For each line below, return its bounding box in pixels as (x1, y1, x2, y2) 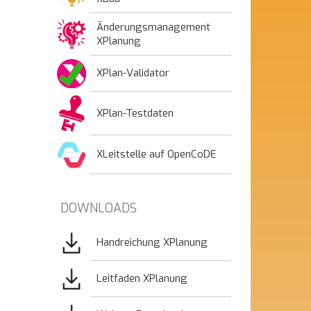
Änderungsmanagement (96, 20, 210, 34)
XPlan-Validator (96, 66, 169, 80)
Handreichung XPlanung (96, 235, 208, 249)
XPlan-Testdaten (96, 106, 174, 120)
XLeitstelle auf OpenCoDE (96, 147, 216, 161)
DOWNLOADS (60, 200, 137, 217)
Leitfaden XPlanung (96, 271, 187, 285)
